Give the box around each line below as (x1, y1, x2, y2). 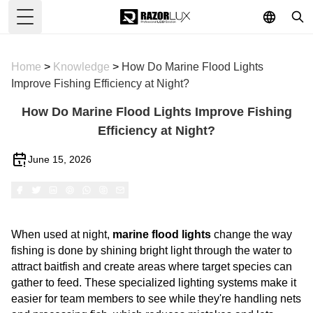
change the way (211, 228, 292, 240)
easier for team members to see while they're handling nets (11, 293, 301, 305)
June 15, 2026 (28, 153, 92, 165)
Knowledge (53, 61, 112, 73)
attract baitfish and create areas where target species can (11, 261, 292, 272)
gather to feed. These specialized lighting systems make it (11, 277, 296, 289)
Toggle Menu (24, 17, 89, 30)
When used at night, (11, 228, 112, 240)
